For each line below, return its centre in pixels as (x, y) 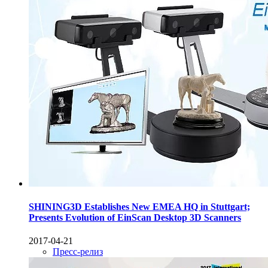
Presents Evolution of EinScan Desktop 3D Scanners (135, 218)
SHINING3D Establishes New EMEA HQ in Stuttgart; (139, 207)
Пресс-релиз (78, 252)
